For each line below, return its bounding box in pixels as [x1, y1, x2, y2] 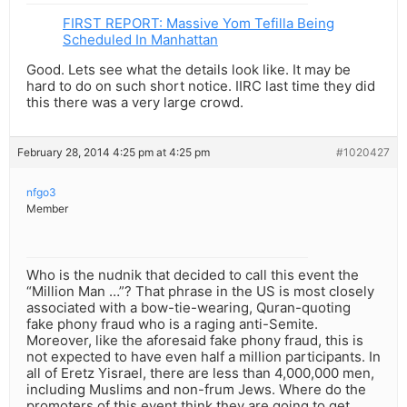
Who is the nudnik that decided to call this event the [26, 266, 359, 284]
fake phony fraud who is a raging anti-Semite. [26, 315, 318, 333]
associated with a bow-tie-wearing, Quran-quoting [26, 299, 351, 317]
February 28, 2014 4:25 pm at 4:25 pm [17, 145, 210, 160]
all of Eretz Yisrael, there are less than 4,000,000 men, [26, 364, 374, 382]
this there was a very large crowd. [26, 94, 243, 112]
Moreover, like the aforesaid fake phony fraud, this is [26, 332, 363, 350]
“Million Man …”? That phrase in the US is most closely [26, 283, 374, 301]
